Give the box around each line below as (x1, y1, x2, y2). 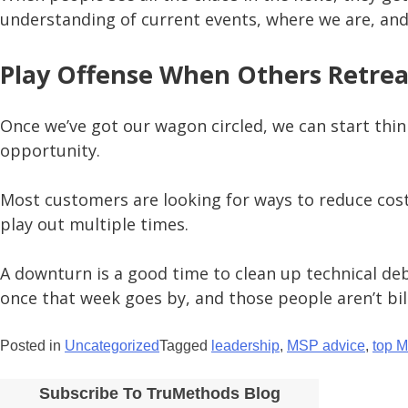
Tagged (159, 337, 211, 353)
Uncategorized (65, 337, 159, 353)
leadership (211, 337, 280, 353)
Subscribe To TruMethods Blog (38, 383, 280, 403)
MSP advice (287, 337, 365, 353)
